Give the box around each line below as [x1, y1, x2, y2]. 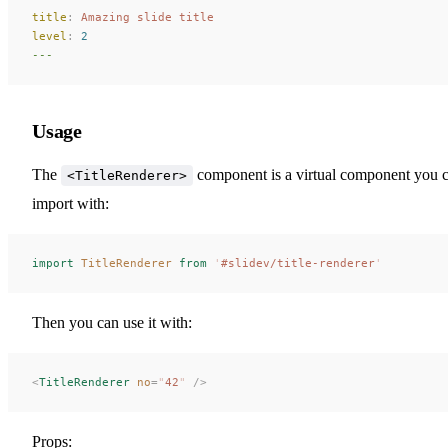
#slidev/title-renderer [221, 255, 375, 270]
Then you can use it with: [32, 313, 192, 331]
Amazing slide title [74, 9, 214, 24]
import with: [32, 194, 109, 212]
